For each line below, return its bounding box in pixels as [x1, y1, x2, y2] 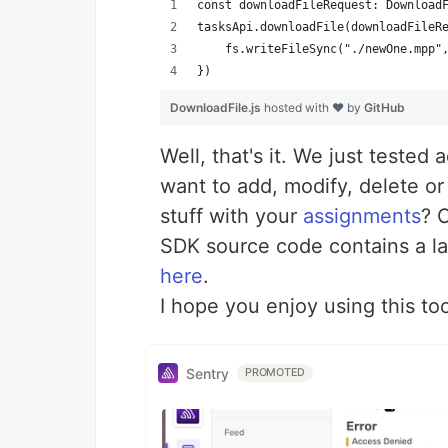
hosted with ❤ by [264, 100, 364, 115]
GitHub [364, 100, 405, 115]
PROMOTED [245, 366, 306, 379]
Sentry [186, 364, 229, 382]
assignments [303, 204, 421, 228]
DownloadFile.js [170, 100, 264, 115]
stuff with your [160, 204, 303, 228]
